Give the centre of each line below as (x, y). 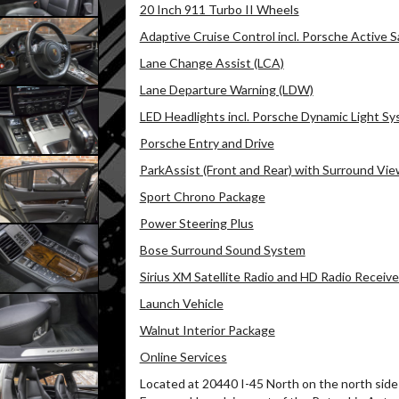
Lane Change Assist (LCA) (212, 63)
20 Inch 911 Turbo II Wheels (219, 9)
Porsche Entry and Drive (207, 143)
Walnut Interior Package (207, 330)
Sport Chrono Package (202, 196)
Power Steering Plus (196, 223)
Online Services (183, 357)
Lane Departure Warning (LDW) (226, 90)
